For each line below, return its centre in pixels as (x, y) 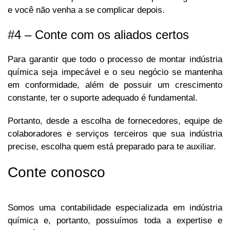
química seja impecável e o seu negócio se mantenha (115, 72)
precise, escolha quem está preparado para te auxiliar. (112, 147)
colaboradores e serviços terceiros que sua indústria (115, 134)
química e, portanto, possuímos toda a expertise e (115, 221)
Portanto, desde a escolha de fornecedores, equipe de (115, 121)
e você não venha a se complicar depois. (86, 10)
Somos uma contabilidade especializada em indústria (115, 208)
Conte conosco (56, 172)
